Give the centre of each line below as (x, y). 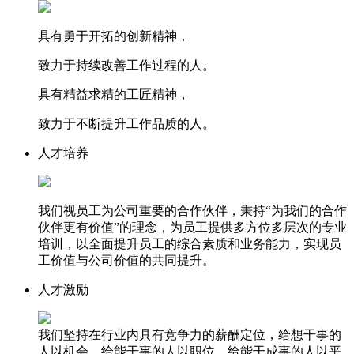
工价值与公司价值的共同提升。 (126, 260)
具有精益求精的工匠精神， (114, 94)
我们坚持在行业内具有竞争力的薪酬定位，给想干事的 (190, 334)
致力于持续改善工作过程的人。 (126, 65)
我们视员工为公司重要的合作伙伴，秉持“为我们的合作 (192, 210)
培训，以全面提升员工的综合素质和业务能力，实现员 (190, 243)
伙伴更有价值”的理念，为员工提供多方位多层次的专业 (192, 227)
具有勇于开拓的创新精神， (114, 36)
